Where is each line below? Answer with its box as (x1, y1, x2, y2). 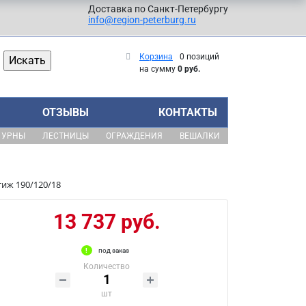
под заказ (98, 247, 129, 254)
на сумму (139, 64, 178, 74)
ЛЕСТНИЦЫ (42, 131, 89, 141)
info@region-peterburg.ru (88, 14, 196, 25)
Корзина (139, 52, 173, 61)
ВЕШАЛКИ (179, 131, 220, 141)
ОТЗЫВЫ (42, 106, 89, 119)
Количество (83, 262, 130, 271)
